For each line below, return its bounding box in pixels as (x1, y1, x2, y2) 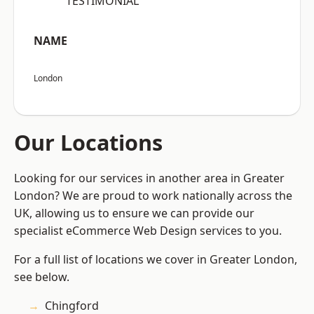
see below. (14, 269, 69, 285)
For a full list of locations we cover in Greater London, (14, 252, 297, 268)
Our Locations (14, 128, 163, 158)
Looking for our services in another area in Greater (14, 170, 285, 186)
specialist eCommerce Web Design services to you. (14, 223, 282, 239)
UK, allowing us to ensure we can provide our (14, 205, 254, 221)
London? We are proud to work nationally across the (14, 188, 292, 204)
